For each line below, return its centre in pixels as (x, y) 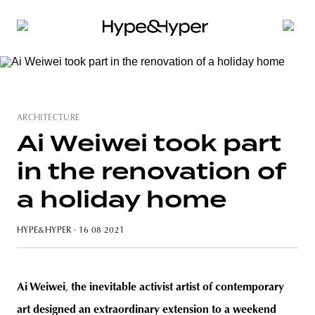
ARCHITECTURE (49, 118)
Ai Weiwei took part (149, 143)
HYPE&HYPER (44, 231)
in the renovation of (152, 171)
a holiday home (122, 199)
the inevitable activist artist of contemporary (178, 288)
